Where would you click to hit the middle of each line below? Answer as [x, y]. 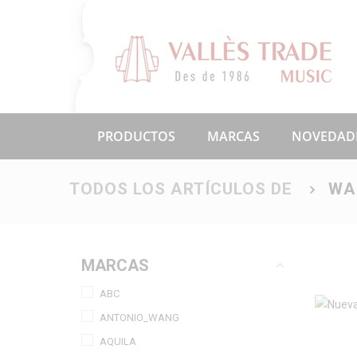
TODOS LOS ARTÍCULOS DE [181, 189]
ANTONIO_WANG [139, 318]
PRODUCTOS [136, 136]
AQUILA [118, 341]
